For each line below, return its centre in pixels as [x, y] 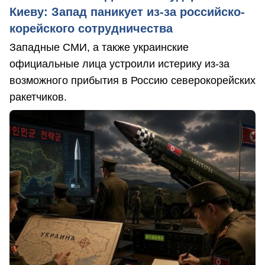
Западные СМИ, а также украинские [99, 47]
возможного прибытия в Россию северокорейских [132, 80]
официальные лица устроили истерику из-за [119, 64]
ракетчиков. [38, 97]
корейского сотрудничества [91, 28]
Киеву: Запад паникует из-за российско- [127, 12]
